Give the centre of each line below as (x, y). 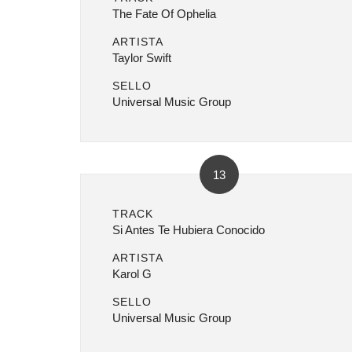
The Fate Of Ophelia (164, 14)
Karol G (132, 274)
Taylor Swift (142, 58)
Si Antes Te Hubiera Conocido (189, 230)
